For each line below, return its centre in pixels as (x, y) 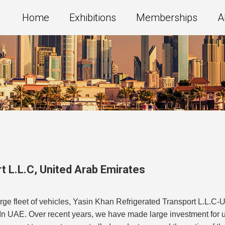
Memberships (167, 18)
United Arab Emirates (92, 169)
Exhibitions (93, 18)
